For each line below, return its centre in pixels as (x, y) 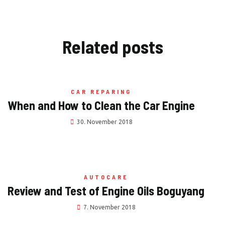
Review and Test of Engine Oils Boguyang (106, 191)
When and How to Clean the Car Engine (101, 105)
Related (92, 46)
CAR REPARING (101, 91)
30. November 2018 (104, 122)
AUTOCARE (106, 177)
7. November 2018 (109, 207)
